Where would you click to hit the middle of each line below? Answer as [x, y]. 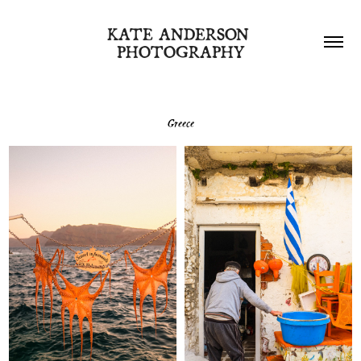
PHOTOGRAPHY [180, 50]
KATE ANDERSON [178, 33]
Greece [180, 122]
